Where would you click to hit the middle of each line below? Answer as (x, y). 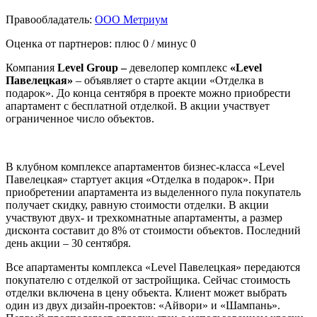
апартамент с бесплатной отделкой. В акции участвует (138, 105)
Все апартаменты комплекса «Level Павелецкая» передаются (153, 267)
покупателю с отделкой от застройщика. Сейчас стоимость (148, 279)
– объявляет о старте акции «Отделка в (168, 80)
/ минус (169, 43)
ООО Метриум (131, 19)
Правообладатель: (50, 19)
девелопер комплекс (180, 67)
